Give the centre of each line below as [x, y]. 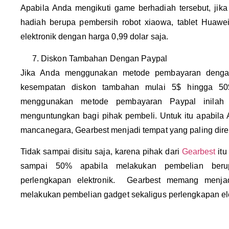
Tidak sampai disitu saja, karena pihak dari [101, 152]
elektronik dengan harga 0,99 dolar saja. [95, 37]
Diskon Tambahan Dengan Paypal [104, 58]
